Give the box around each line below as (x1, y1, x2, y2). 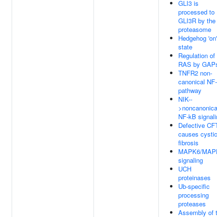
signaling (178, 155, 203, 165)
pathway (178, 86, 201, 95)
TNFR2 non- (178, 68, 212, 77)
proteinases (178, 173, 211, 182)
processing (178, 190, 209, 200)
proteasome (178, 25, 211, 34)
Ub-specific (178, 182, 210, 191)
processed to (178, 7, 215, 16)
